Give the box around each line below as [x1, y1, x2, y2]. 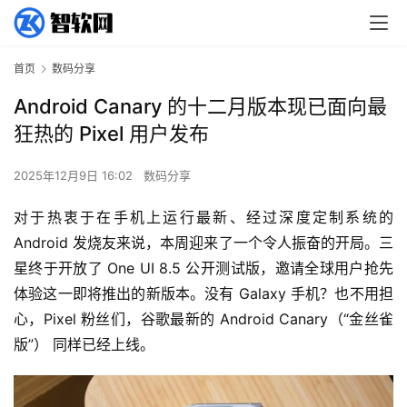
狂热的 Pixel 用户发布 [14, 122, 209, 146]
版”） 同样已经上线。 [14, 335, 154, 354]
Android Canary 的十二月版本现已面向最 [14, 94, 387, 119]
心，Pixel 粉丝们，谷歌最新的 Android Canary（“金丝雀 [14, 310, 393, 329]
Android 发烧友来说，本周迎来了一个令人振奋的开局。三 [14, 233, 393, 253]
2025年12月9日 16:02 [14, 168, 136, 184]
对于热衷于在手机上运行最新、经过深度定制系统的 [14, 208, 393, 227]
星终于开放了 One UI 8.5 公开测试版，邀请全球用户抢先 [14, 259, 393, 278]
